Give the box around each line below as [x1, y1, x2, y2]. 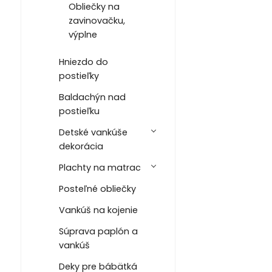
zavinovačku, [68, 15, 125, 27]
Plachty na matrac [58, 161, 141, 174]
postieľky [58, 70, 99, 83]
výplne [68, 29, 97, 41]
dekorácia [58, 140, 103, 153]
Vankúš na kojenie [58, 204, 138, 217]
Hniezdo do [58, 56, 108, 69]
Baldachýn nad [58, 91, 126, 104]
